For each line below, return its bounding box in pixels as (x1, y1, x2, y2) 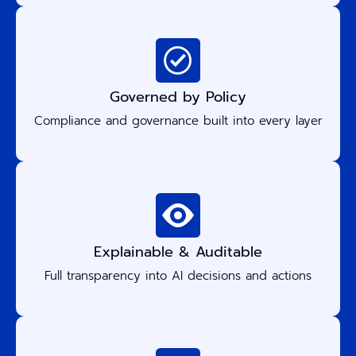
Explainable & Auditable (94, 240, 262, 263)
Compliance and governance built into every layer (33, 111, 323, 130)
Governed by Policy (110, 85, 246, 108)
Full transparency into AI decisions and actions (44, 266, 311, 284)
